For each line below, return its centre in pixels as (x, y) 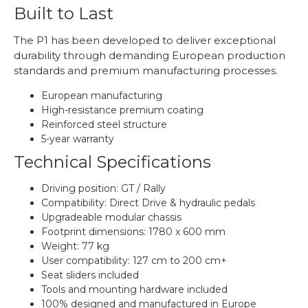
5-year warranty (78, 139)
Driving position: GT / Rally (103, 189)
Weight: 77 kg (75, 246)
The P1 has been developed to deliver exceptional (145, 41)
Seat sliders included (90, 275)
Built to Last (64, 14)
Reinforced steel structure (104, 125)
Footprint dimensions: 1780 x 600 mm (133, 232)
